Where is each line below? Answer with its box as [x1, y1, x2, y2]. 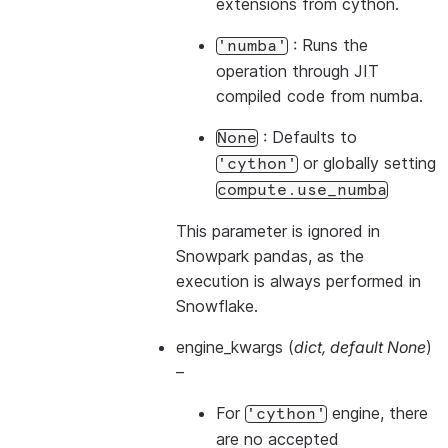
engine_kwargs [176, 337, 283, 357]
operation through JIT [216, 61, 379, 81]
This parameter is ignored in [176, 221, 380, 241]
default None [330, 337, 426, 357]
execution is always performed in [176, 271, 421, 291]
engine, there [327, 403, 428, 423]
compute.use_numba [217, 182, 387, 198]
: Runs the [288, 35, 368, 55]
